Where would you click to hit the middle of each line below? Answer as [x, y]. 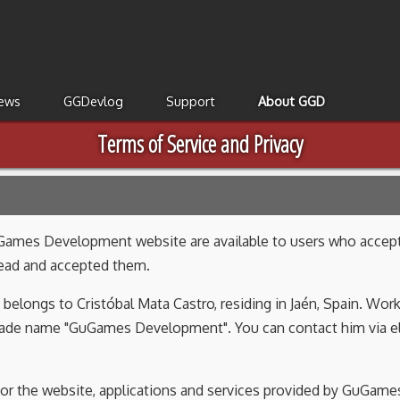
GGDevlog [93, 101]
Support [191, 101]
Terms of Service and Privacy [200, 144]
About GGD [292, 101]
